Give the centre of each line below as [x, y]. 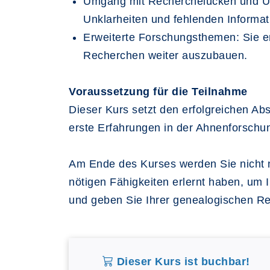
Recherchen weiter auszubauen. [165, 55]
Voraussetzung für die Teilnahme [158, 92]
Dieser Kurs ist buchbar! [182, 262]
